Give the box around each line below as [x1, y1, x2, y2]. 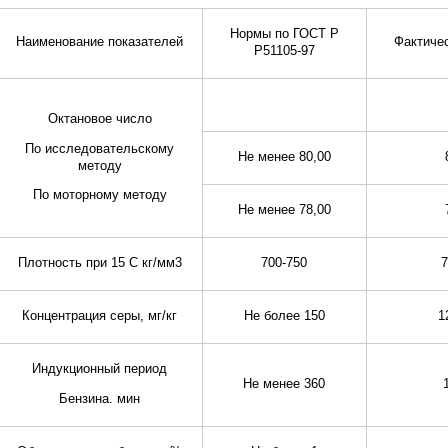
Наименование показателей [16, 35, 183, 50]
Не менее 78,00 [237, 203, 331, 218]
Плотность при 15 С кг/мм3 [17, 256, 182, 271]
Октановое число [47, 112, 152, 127]
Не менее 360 [243, 377, 325, 392]
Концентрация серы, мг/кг [22, 309, 177, 324]
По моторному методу [32, 188, 167, 203]
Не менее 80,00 [237, 150, 331, 165]
